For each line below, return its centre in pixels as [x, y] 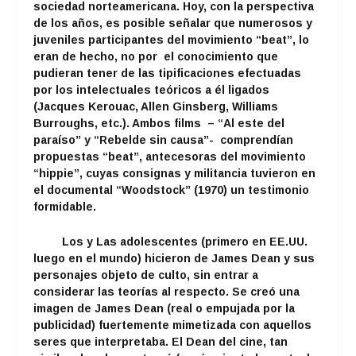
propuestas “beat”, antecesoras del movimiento [170, 157]
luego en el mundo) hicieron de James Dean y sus [174, 258]
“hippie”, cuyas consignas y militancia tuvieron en [175, 174]
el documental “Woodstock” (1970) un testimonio [172, 190]
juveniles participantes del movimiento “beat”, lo [172, 40]
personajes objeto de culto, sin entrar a [146, 275]
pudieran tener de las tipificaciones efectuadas [168, 74]
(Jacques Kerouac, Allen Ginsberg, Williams [156, 107]
